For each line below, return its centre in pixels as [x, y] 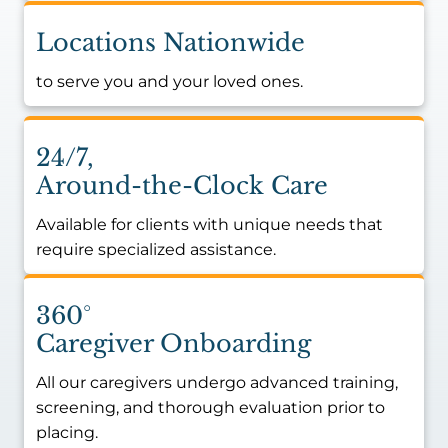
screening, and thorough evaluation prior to [210, 407]
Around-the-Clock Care [182, 185]
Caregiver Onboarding [173, 343]
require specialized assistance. [156, 249]
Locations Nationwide [170, 42]
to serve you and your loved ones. [169, 81]
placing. [67, 432]
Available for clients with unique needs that [209, 224]
